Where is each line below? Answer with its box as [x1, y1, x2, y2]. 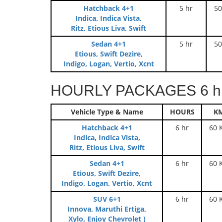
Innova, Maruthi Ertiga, [67, 204, 146, 214]
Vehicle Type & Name [70, 107, 143, 116]
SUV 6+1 [93, 194, 121, 204]
